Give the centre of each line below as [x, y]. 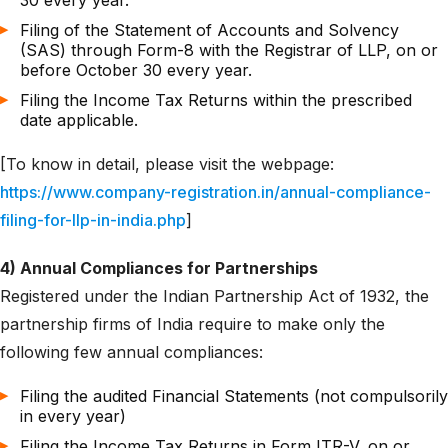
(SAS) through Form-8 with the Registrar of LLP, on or [229, 50]
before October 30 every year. [136, 70]
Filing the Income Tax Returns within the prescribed [216, 100]
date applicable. [79, 120]
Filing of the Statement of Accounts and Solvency [209, 30]
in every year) [73, 416]
